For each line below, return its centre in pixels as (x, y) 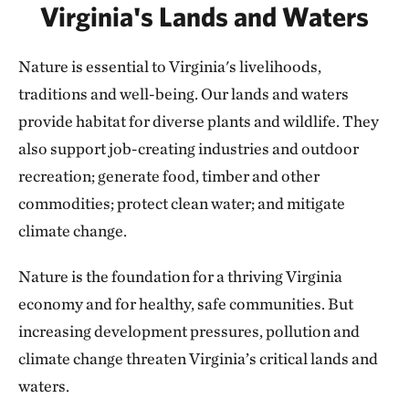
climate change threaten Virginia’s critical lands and (198, 358)
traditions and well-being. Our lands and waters (184, 93)
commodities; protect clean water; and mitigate (182, 203)
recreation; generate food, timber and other (169, 175)
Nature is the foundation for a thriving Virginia (180, 276)
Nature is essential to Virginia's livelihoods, (170, 66)
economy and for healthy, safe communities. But (186, 303)
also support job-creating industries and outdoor (189, 148)
